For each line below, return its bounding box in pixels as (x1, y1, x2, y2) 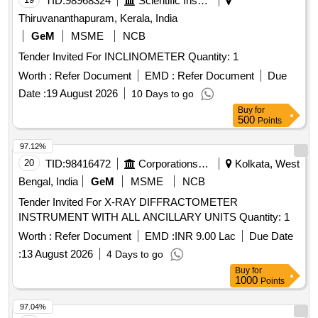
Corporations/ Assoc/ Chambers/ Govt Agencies (198, 158, 209, 170)
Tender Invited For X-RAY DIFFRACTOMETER (18, 196, 238, 209)
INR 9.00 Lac (175, 230, 236, 243)
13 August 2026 (21, 248, 93, 261)
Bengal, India (18, 175, 78, 188)
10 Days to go (131, 88, 194, 100)
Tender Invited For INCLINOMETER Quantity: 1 (188, 50, 238, 63)
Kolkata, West (232, 158, 300, 170)
